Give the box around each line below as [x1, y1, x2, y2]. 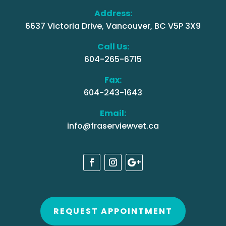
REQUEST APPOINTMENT [53, 205, 173, 217]
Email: [100, 107, 126, 120]
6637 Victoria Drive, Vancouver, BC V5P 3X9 [25, 20, 201, 32]
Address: [94, 8, 132, 20]
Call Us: [97, 41, 129, 53]
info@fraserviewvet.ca [67, 120, 159, 132]
